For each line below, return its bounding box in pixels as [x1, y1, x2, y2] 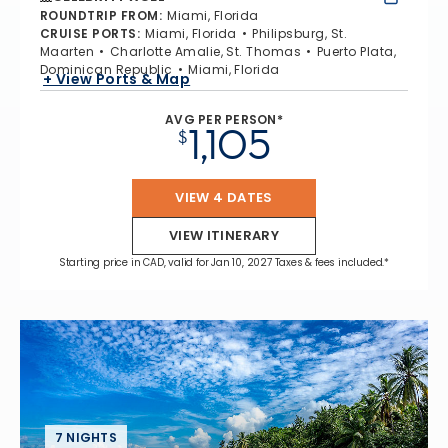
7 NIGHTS [55, 428, 117, 446]
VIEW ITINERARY [168, 225, 280, 245]
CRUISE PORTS [40, 24, 137, 42]
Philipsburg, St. [252, 24, 348, 42]
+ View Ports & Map [43, 69, 191, 90]
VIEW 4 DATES [175, 187, 273, 207]
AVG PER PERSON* [165, 110, 283, 128]
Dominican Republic [40, 60, 173, 78]
